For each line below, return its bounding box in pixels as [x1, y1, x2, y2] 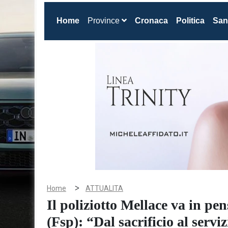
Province [88, 16, 122, 25]
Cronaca [135, 16, 168, 25]
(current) [79, 16, 112, 24]
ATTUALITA [85, 184, 123, 192]
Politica [176, 16, 205, 25]
